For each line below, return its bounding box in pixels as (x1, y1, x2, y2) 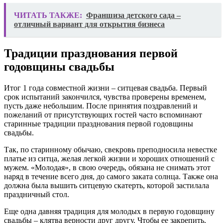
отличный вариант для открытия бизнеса (14, 20, 165, 29)
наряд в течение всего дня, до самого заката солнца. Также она (4, 172, 218, 181)
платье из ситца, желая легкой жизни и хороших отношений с (4, 154, 215, 163)
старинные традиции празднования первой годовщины (4, 119, 193, 128)
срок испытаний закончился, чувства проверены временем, (4, 93, 206, 102)
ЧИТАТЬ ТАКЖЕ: (14, 11, 82, 20)
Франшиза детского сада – (86, 11, 181, 20)
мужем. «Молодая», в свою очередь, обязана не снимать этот (4, 163, 211, 172)
